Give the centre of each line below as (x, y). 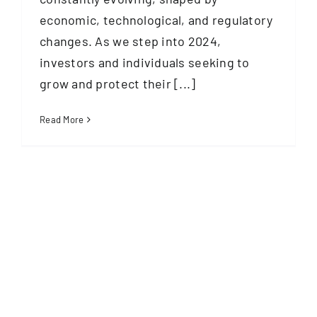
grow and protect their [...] (118, 83)
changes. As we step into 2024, (131, 41)
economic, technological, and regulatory (156, 19)
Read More (62, 119)
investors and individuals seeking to (145, 62)
